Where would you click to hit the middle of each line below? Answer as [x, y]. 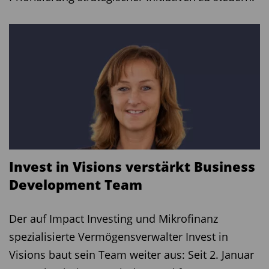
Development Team [76, 184]
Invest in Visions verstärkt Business [132, 166]
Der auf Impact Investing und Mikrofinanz [113, 219]
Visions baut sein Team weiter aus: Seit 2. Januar [131, 255]
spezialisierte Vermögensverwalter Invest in [119, 237]
